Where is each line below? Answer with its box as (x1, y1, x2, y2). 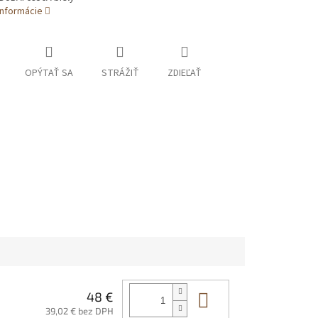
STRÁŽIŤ (101, 66, 139, 81)
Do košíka (214, 288, 288, 309)
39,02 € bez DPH (45, 305, 114, 317)
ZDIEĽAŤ (167, 66, 202, 81)
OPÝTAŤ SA (24, 66, 73, 81)
